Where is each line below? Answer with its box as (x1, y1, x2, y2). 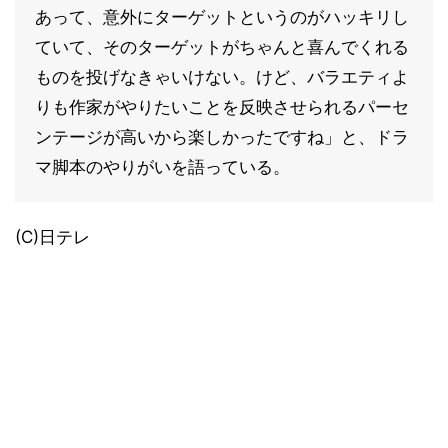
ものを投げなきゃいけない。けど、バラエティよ (35, 66, 409, 87)
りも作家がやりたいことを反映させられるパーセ (35, 96, 409, 117)
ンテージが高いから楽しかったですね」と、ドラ (35, 126, 409, 147)
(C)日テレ (15, 226, 90, 247)
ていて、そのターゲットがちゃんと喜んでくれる (35, 36, 409, 57)
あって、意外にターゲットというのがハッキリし (35, 6, 409, 27)
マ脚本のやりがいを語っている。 (35, 156, 290, 177)
